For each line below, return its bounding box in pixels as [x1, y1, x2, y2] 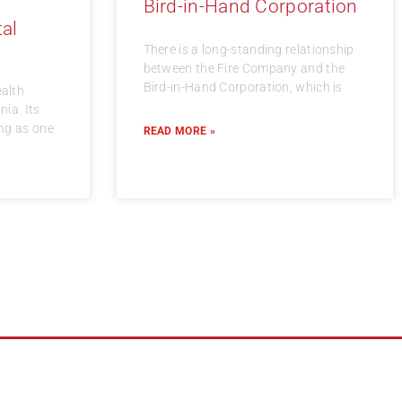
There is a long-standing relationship [143, 42, 354, 57]
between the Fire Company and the [143, 61, 345, 76]
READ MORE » [143, 125, 215, 138]
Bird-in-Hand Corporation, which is [143, 80, 343, 95]
